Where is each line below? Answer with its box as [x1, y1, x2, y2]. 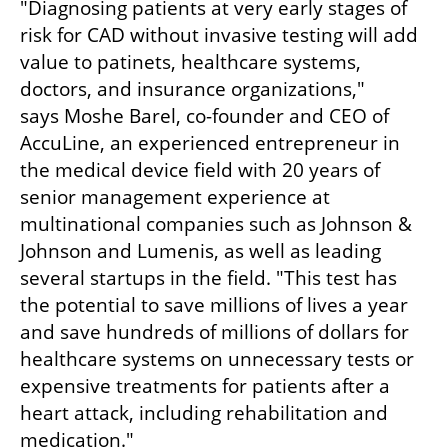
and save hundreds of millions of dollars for [20, 319, 409, 346]
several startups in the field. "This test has [20, 265, 397, 292]
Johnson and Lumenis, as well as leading [20, 238, 381, 265]
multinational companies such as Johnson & [20, 211, 412, 238]
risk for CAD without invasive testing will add [20, 22, 418, 49]
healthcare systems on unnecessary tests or [20, 346, 414, 373]
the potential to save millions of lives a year [20, 292, 408, 319]
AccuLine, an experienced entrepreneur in [20, 130, 400, 157]
